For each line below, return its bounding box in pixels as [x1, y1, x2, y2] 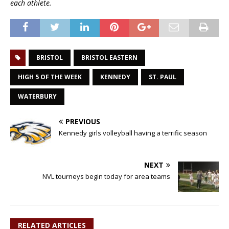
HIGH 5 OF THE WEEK [18, 73, 82, 81]
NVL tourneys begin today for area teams [42, 172, 170, 181]
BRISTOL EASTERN [81, 53, 138, 62]
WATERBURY [18, 92, 57, 101]
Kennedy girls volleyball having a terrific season [59, 128, 207, 138]
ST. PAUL [149, 73, 176, 81]
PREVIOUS [65, 117, 100, 126]
